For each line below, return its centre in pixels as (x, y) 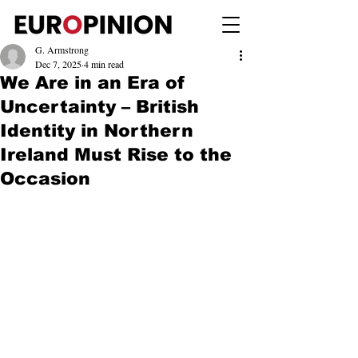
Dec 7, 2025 (58, 64)
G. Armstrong (62, 50)
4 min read (104, 64)
